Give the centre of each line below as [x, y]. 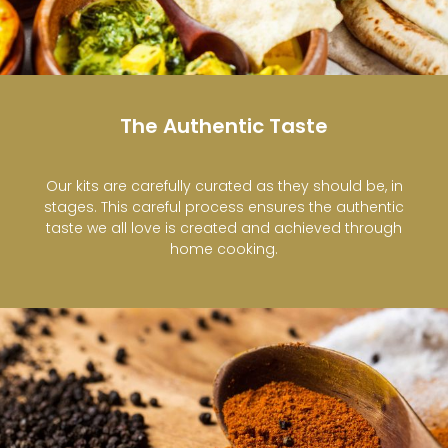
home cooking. [224, 248]
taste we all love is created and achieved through [224, 227]
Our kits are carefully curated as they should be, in [224, 185]
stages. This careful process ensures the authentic [224, 206]
